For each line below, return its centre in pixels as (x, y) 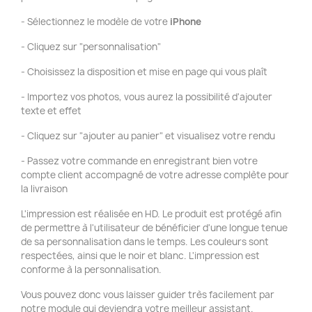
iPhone (186, 22)
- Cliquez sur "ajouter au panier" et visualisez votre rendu (148, 136)
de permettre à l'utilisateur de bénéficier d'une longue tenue (154, 228)
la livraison (44, 189)
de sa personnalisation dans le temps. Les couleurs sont (145, 242)
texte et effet (51, 111)
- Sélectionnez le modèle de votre (95, 22)
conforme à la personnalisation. (91, 270)
